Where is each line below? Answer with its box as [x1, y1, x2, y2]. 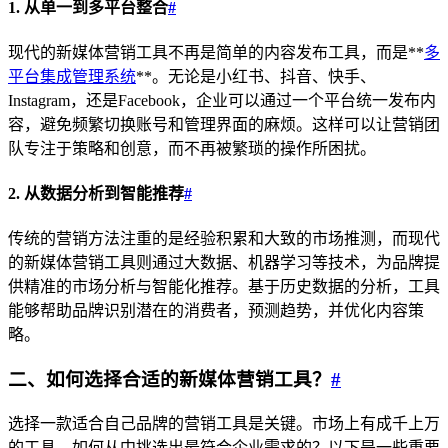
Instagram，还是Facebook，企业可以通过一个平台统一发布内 [8, 91, 436, 109]
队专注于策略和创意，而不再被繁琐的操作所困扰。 [8, 139, 376, 157]
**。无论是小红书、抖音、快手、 [136, 67, 376, 85]
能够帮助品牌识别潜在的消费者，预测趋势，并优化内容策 [8, 302, 424, 320]
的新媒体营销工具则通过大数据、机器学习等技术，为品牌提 [8, 254, 440, 272]
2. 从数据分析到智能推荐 [8, 185, 184, 203]
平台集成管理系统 [8, 67, 136, 85]
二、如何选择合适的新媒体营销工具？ [8, 369, 331, 391]
